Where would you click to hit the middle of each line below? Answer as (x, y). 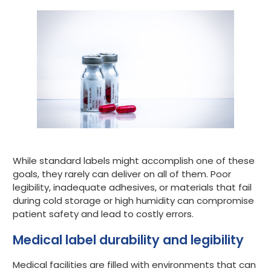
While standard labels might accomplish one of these (134, 160)
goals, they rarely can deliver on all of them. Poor (122, 174)
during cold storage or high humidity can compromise (133, 200)
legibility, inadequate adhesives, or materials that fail (132, 187)
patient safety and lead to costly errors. (104, 214)
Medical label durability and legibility (128, 240)
